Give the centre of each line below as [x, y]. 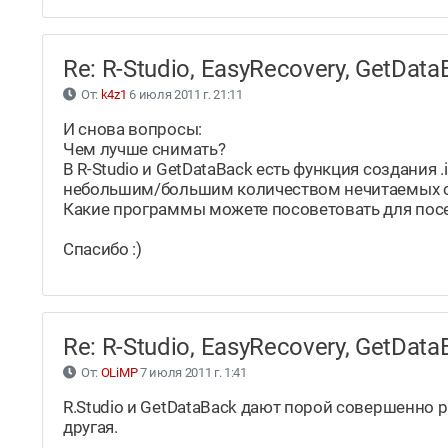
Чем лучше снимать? [144, 149]
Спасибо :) [102, 249]
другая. [90, 427]
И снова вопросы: [132, 129]
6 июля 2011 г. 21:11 [184, 95]
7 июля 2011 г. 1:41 [192, 373]
